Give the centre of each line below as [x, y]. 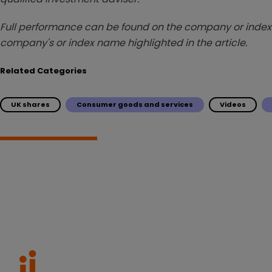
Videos [233, 104]
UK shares [30, 104]
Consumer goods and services [135, 104]
